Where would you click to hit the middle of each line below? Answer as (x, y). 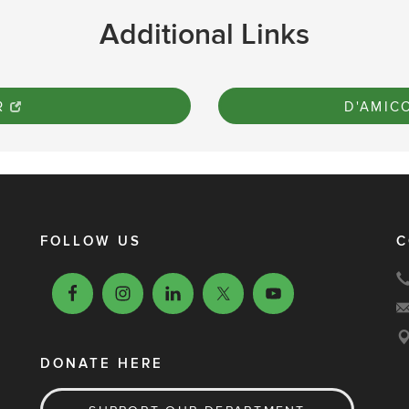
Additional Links (204, 35)
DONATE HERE (102, 364)
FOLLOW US (91, 241)
